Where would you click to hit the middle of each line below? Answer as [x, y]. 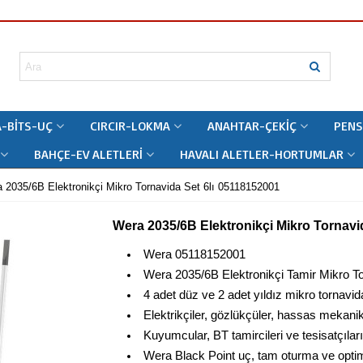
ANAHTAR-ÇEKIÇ [252, 126]
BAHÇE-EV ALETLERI [88, 154]
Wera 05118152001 [194, 254]
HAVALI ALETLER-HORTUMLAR [262, 154]
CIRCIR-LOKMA [130, 126]
